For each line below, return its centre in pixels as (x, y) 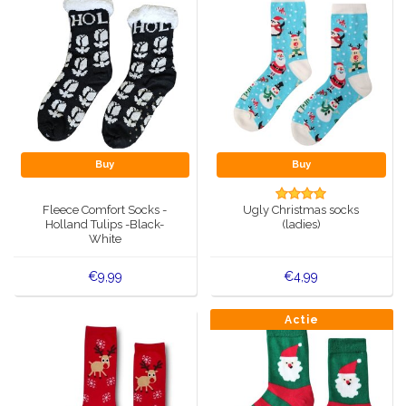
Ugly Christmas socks (301, 209)
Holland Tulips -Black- (105, 224)
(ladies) (301, 224)
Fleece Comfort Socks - (105, 209)
